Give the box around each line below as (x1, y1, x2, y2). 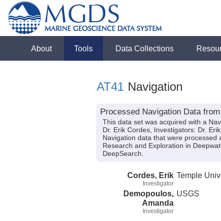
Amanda (142, 198, 174, 207)
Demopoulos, (123, 188, 174, 198)
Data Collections (115, 44, 174, 53)
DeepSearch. (102, 150, 144, 157)
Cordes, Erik (127, 170, 174, 180)
